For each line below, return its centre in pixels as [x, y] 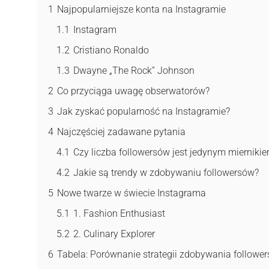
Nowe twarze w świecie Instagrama [131, 193]
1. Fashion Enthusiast [119, 213]
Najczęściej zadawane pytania [121, 131]
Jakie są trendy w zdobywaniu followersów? [166, 172]
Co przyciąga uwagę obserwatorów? [133, 91]
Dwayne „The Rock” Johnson [134, 70]
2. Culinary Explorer [114, 234]
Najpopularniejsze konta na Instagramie [141, 9]
